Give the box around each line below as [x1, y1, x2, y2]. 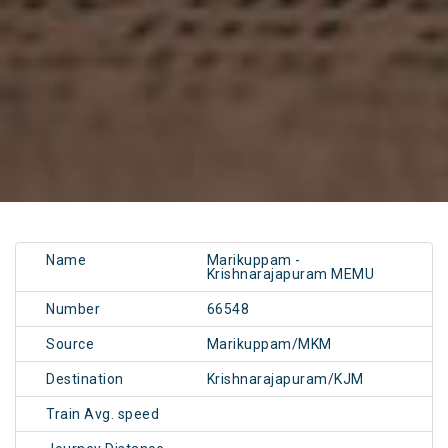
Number [46, 301, 100, 318]
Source [46, 336, 94, 353]
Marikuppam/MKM [206, 336, 332, 353]
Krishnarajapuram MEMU [206, 266, 375, 283]
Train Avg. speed [46, 406, 159, 423]
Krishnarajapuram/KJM [206, 371, 364, 388]
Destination [46, 371, 124, 388]
